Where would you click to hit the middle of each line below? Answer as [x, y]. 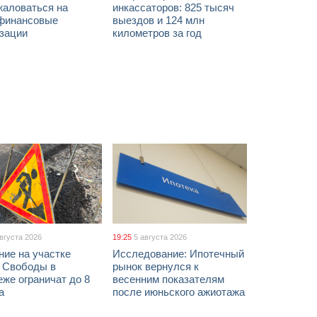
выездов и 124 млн [158, 20]
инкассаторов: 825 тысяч [173, 7]
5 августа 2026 [160, 237]
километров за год [157, 33]
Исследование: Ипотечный [178, 254]
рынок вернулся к [156, 266]
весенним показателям [168, 279]
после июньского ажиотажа [179, 292]
